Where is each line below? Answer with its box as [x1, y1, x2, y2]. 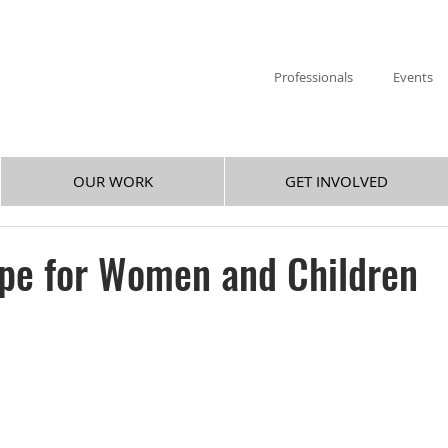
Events [393, 68, 433, 86]
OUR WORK [72, 171, 153, 191]
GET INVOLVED [285, 171, 388, 191]
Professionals [274, 68, 353, 86]
